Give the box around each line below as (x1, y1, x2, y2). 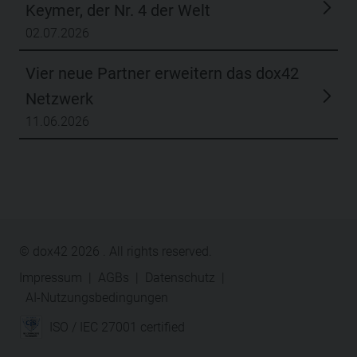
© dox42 (19, 102, 71, 118)
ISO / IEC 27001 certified (49, 178, 185, 194)
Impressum (19, 128, 82, 144)
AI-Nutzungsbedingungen (25, 148, 168, 164)
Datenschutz (145, 128, 215, 144)
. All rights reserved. (103, 102, 212, 118)
